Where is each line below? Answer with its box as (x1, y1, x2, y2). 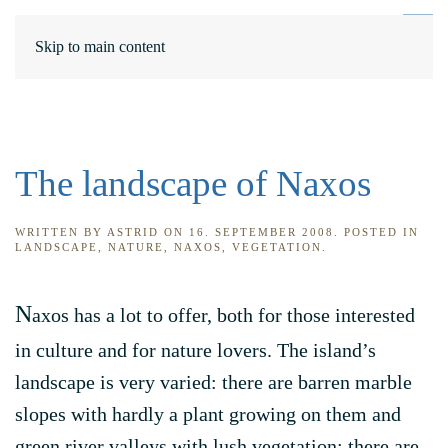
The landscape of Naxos (15, 163, 371, 204)
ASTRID (107, 226, 159, 238)
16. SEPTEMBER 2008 (189, 226, 334, 238)
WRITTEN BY (15, 226, 107, 238)
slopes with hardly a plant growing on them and (15, 403, 401, 425)
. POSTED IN (334, 226, 419, 238)
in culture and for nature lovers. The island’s (15, 339, 376, 361)
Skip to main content (35, 38, 165, 55)
